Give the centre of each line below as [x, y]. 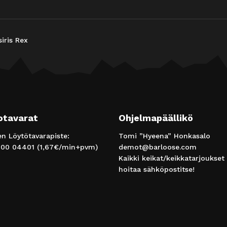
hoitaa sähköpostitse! [157, 169]
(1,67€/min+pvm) [66, 147]
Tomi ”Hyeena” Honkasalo [164, 136]
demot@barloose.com [158, 147]
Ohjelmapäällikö [156, 118]
